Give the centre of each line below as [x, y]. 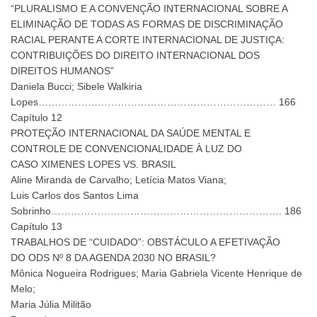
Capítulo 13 [36, 227]
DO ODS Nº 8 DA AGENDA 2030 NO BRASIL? [113, 258]
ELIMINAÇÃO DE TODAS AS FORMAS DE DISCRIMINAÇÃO [147, 24]
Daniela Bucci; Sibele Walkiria [76, 87]
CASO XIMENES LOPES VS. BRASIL [93, 165]
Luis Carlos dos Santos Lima [75, 196]
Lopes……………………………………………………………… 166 [153, 102]
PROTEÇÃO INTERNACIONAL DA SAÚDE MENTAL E [131, 133]
